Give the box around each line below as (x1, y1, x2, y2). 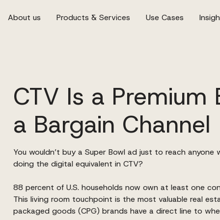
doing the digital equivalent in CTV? (13, 159, 148, 169)
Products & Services (56, 12, 130, 23)
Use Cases (145, 12, 184, 23)
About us (7, 12, 41, 23)
